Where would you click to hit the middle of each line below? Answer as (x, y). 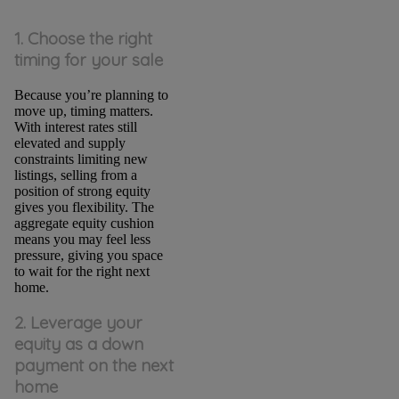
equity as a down (78, 344)
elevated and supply (69, 142)
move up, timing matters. (83, 110)
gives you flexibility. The (84, 207)
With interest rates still (75, 126)
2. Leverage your (78, 323)
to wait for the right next (81, 271)
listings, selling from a (75, 175)
